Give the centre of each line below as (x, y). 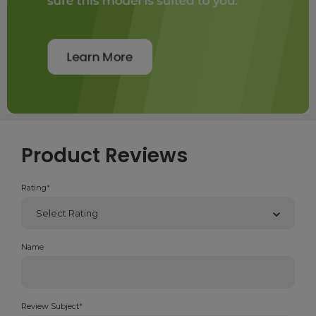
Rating (34, 188)
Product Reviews (104, 156)
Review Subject (50, 306)
